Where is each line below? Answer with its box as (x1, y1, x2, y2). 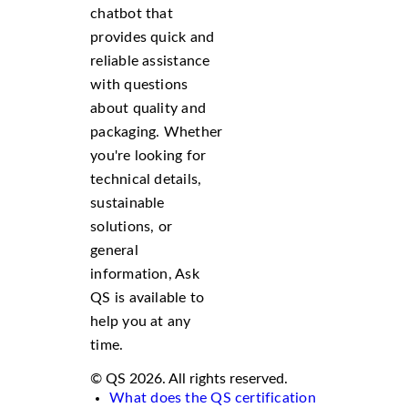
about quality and (90, 100, 206, 116)
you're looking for (90, 148, 207, 163)
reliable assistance (90, 53, 210, 68)
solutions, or (90, 219, 173, 234)
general (90, 242, 138, 258)
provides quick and (90, 29, 215, 45)
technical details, (90, 171, 202, 187)
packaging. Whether (90, 124, 223, 139)
